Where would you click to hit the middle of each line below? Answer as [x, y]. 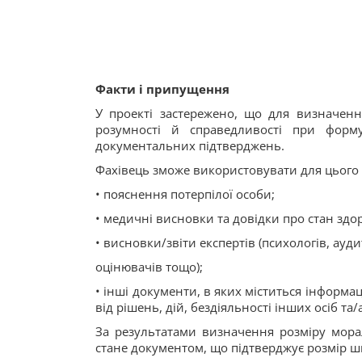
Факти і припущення [162, 89]
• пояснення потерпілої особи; [185, 194]
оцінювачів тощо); [149, 267]
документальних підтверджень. [190, 145]
